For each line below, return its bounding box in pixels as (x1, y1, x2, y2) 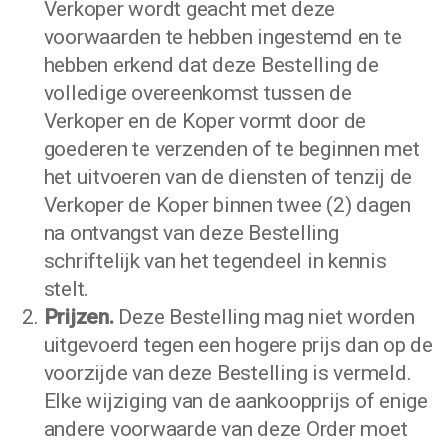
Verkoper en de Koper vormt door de (43, 109, 367, 133)
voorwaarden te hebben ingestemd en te (43, 25, 402, 49)
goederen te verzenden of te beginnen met (43, 137, 420, 161)
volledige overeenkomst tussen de (43, 81, 352, 105)
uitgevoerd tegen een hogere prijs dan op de (43, 333, 433, 357)
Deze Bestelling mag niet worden (118, 305, 415, 329)
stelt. (43, 277, 90, 301)
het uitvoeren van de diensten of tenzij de (43, 165, 413, 189)
